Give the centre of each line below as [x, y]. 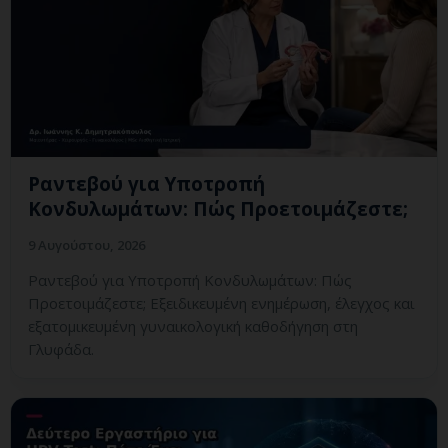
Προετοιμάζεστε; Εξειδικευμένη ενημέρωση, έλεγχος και [221, 303]
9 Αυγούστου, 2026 [86, 245]
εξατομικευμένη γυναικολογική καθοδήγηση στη [193, 326]
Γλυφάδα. [61, 349]
